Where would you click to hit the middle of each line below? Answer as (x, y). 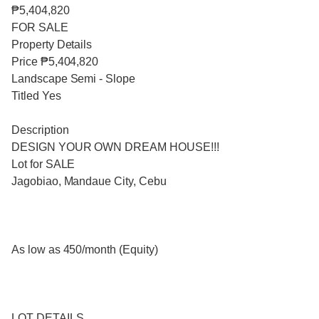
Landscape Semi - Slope (73, 79)
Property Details (52, 45)
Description (40, 130)
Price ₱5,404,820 (55, 62)
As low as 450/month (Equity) (85, 250)
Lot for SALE (43, 164)
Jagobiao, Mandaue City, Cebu (89, 182)
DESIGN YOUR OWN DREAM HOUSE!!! (115, 147)
